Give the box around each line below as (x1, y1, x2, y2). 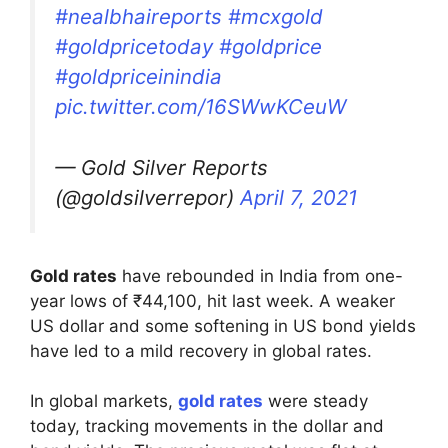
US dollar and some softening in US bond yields (30, 315, 416, 336)
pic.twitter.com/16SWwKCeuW (55, 94, 346, 120)
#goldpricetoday (55, 34, 213, 60)
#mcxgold (228, 4, 323, 30)
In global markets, (30, 391, 178, 412)
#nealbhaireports (55, 4, 222, 30)
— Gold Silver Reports (55, 155, 268, 181)
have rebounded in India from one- (117, 265, 403, 286)
